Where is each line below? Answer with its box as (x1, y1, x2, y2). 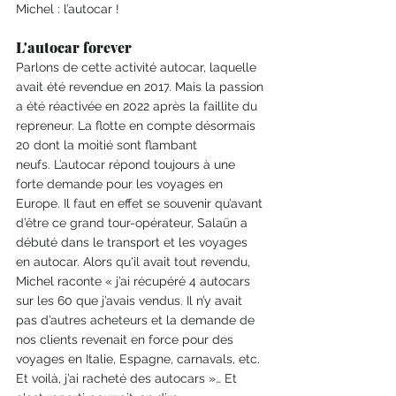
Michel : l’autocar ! (16, 2, 119, 17)
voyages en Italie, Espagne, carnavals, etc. (16, 352, 263, 367)
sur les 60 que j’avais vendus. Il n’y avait (16, 293, 246, 308)
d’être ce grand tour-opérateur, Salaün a (16, 216, 251, 231)
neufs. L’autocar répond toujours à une (16, 157, 239, 172)
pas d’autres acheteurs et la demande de (16, 313, 258, 328)
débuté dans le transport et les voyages (16, 235, 251, 250)
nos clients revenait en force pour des (16, 332, 237, 347)
